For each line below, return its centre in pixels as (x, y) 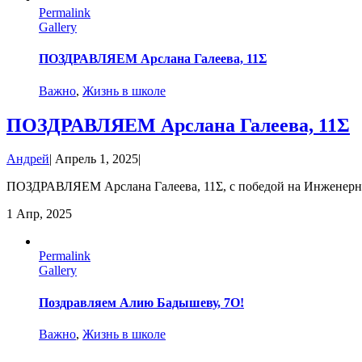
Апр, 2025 (44, 214)
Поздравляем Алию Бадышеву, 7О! (141, 302)
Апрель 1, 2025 (97, 159)
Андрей (28, 159)
